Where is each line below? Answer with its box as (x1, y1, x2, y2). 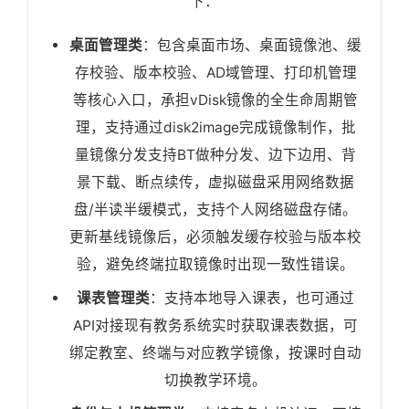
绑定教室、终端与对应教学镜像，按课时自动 (69, 344, 362, 362)
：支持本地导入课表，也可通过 (150, 289, 354, 308)
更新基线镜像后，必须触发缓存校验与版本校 (69, 228, 362, 246)
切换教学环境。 (164, 372, 267, 390)
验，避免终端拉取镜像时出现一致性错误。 (77, 256, 354, 274)
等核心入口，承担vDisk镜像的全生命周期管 (73, 91, 358, 110)
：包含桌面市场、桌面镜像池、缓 (142, 37, 362, 55)
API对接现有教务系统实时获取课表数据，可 (73, 317, 358, 335)
